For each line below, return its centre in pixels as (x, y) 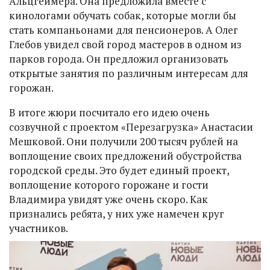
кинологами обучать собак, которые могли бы (123, 16)
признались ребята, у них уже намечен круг (117, 214)
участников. (39, 228)
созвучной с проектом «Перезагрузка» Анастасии (131, 127)
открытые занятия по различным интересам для (129, 74)
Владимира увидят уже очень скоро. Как (108, 199)
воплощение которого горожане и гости (109, 185)
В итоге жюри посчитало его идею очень (109, 113)
